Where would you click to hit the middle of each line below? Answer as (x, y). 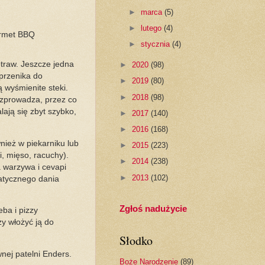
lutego (152, 28)
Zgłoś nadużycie (153, 209)
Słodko (136, 241)
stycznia (156, 44)
